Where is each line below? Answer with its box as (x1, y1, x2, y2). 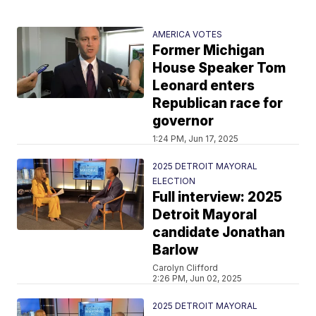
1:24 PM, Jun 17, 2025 (152, 133, 239, 144)
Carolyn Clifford (152, 262, 219, 273)
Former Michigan (152, 42, 265, 59)
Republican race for (152, 95, 284, 111)
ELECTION (152, 175, 196, 186)
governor (152, 112, 214, 129)
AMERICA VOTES (152, 28, 223, 39)
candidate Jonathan (152, 224, 286, 241)
